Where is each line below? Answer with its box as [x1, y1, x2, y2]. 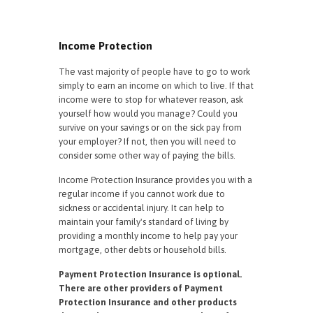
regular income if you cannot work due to [59, 189, 225, 199]
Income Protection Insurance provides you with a [59, 175, 252, 185]
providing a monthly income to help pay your [59, 231, 238, 241]
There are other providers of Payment [59, 283, 223, 293]
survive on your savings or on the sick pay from [59, 122, 242, 133]
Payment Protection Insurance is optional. [59, 269, 242, 279]
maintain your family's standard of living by [59, 217, 228, 227]
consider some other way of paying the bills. [59, 150, 235, 161]
